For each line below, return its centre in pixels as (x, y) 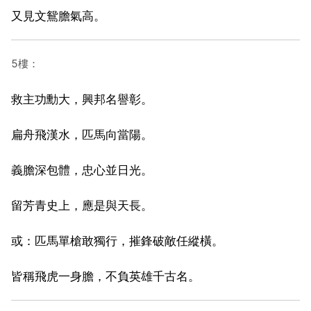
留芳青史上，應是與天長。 (82, 205)
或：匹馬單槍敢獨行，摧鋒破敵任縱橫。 (117, 241)
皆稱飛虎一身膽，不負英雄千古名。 (106, 276)
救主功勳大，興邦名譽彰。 (82, 99)
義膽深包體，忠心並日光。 (82, 170)
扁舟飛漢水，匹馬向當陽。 (82, 134)
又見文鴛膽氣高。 (58, 16)
